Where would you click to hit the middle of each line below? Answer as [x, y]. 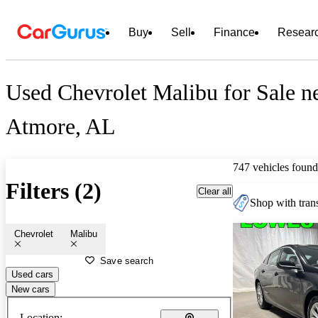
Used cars [32, 274]
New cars [31, 289]
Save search [127, 261]
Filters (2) [54, 191]
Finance [234, 32]
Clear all [215, 191]
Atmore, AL [61, 127]
